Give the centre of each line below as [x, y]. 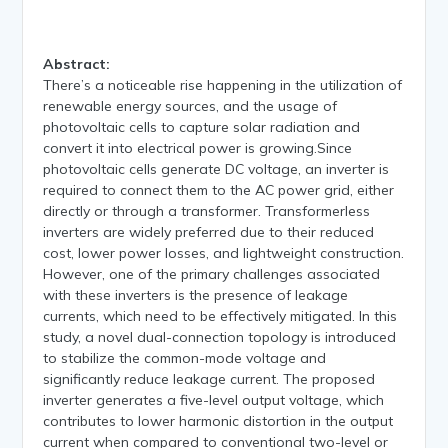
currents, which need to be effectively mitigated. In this [220, 315]
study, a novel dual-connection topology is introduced [220, 336]
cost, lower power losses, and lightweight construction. [224, 252]
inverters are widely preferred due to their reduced [209, 231]
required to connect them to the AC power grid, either [219, 189]
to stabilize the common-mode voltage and [185, 357]
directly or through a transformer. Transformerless [207, 210]
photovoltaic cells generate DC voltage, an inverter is [216, 168]
